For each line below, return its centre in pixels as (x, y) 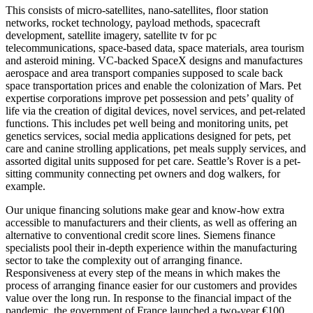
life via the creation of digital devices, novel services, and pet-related (155, 111)
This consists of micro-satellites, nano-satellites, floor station (137, 10)
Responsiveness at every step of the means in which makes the (143, 273)
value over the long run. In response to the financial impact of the (148, 298)
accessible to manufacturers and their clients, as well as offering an (151, 223)
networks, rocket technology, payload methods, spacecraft (133, 23)
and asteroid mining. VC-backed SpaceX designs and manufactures (154, 61)
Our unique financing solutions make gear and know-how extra (145, 210)
